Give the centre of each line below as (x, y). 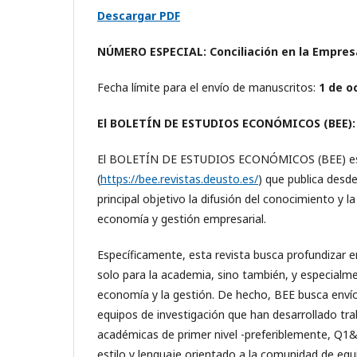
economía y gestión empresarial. (182, 218)
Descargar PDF (139, 15)
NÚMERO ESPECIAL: (152, 51)
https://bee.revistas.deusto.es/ (179, 178)
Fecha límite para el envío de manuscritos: (208, 87)
